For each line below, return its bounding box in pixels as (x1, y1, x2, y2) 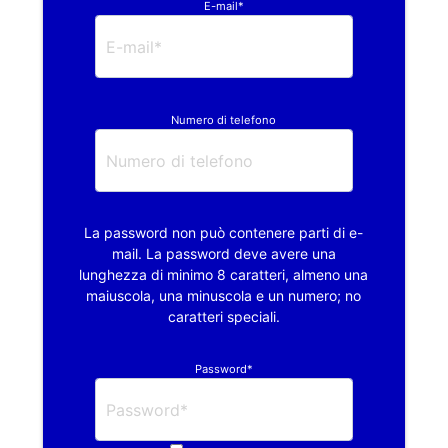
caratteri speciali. (167, 308, 280, 326)
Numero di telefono (171, 113, 277, 128)
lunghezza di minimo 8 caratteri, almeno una (79, 266, 369, 284)
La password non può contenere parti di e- (84, 224, 364, 242)
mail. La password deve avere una (111, 245, 336, 263)
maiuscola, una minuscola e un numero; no (86, 287, 362, 305)
